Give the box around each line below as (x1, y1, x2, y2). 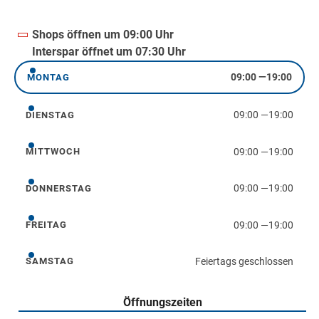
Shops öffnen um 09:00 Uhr (31, 27, 174, 41)
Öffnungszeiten (122, 296, 202, 310)
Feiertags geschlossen (195, 255, 293, 267)
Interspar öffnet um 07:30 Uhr (31, 44, 186, 58)
